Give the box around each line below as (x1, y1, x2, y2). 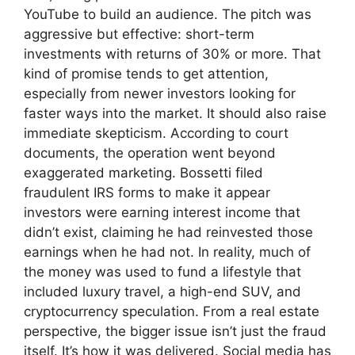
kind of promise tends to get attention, (24, 65, 269, 82)
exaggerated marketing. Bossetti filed (24, 164, 263, 181)
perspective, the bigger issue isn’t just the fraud (24, 323, 326, 339)
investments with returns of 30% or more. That (24, 45, 321, 62)
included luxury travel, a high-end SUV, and (24, 283, 301, 300)
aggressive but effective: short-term (24, 25, 254, 42)
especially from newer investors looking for (24, 85, 296, 101)
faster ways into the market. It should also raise (24, 105, 326, 121)
